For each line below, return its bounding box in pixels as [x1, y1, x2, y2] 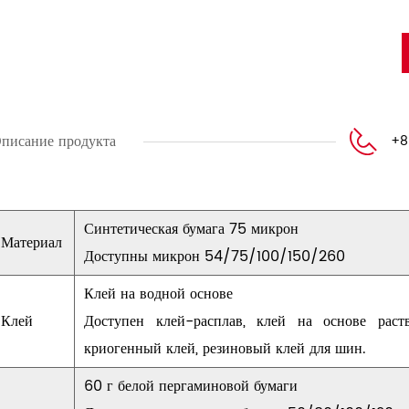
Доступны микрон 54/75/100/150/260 [84, 245, 345, 268]
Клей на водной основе [84, 282, 233, 306]
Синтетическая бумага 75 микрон [84, 217, 299, 241]
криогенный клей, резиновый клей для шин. [84, 337, 366, 361]
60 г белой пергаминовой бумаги [84, 374, 298, 398]
